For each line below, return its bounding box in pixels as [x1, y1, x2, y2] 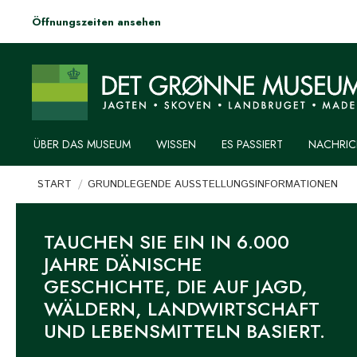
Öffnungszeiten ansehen [31, 14, 161, 29]
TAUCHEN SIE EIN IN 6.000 [43, 228, 289, 256]
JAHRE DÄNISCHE [43, 250, 202, 278]
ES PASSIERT [221, 136, 283, 152]
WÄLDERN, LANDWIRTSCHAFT [43, 295, 320, 323]
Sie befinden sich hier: [27, 166, 149, 184]
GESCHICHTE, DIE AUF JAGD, [43, 273, 308, 300]
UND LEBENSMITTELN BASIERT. [43, 317, 325, 345]
